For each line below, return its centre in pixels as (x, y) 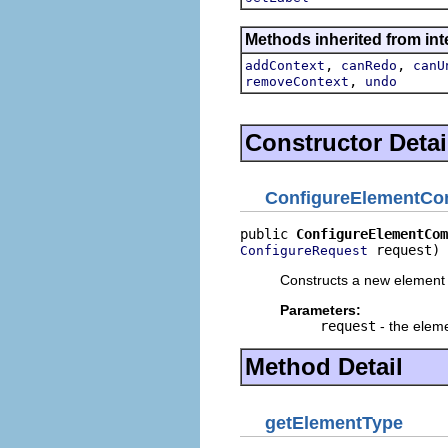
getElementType (334, 422)
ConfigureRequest (304, 250)
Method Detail (324, 366)
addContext (285, 65)
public (268, 234)
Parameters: (320, 310)
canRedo (369, 65)
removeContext (297, 81)
